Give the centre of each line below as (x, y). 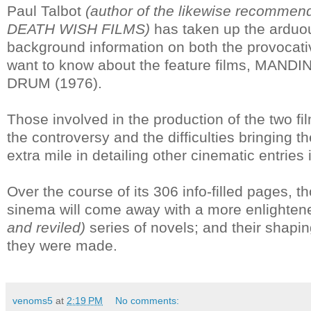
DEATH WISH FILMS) (78, 28)
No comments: (148, 300)
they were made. (62, 245)
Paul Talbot (46, 10)
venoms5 (33, 300)
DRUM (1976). (54, 83)
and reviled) (46, 227)
